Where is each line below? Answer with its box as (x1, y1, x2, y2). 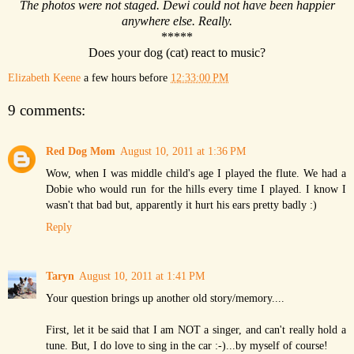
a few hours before (84, 70, 171, 84)
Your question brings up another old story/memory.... (46, 291, 284, 304)
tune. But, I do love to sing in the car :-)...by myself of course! (46, 338, 328, 352)
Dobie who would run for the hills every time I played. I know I (46, 182, 346, 195)
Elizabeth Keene (8, 70, 81, 84)
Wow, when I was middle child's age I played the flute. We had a (46, 166, 346, 179)
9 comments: (8, 101, 85, 119)
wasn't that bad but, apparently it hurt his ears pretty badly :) (46, 198, 317, 211)
